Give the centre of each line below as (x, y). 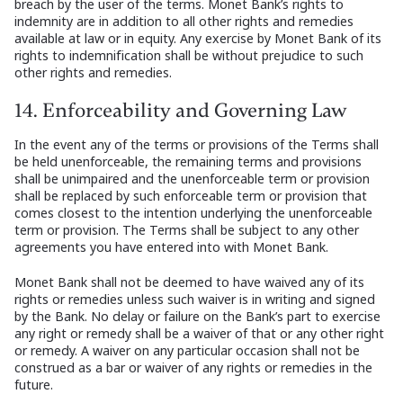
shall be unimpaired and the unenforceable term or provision (192, 179)
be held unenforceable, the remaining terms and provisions (188, 162)
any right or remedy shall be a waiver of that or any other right (199, 334)
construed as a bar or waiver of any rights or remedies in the (193, 368)
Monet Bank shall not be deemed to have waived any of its (189, 282)
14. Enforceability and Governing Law (181, 111)
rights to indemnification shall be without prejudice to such (189, 56)
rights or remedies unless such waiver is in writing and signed (195, 300)
